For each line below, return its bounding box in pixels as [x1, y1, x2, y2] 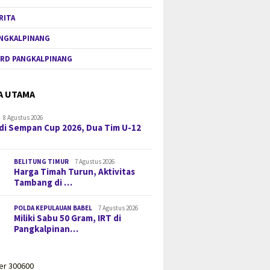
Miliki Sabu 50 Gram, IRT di [14, 212, 122, 224]
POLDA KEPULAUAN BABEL [14, 203, 93, 212]
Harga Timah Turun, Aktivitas [14, 165, 136, 177]
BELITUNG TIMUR [14, 157, 69, 166]
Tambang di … [14, 176, 73, 188]
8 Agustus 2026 [3, 113, 43, 122]
